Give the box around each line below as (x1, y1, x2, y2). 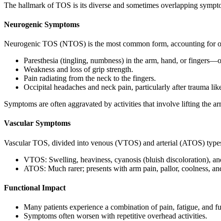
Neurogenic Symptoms (4, 20, 79, 29)
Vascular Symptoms (4, 119, 71, 128)
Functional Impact (4, 184, 66, 192)
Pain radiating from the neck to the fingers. (24, 74, 156, 83)
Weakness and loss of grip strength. (24, 65, 133, 74)
